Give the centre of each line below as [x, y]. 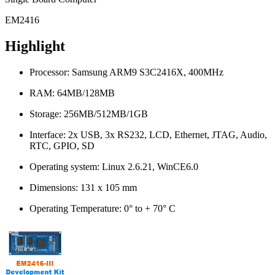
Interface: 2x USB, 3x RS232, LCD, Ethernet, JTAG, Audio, [148, 134]
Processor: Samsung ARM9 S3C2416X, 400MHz [126, 72]
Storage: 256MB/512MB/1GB [89, 114]
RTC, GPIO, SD [62, 145]
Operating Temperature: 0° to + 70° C [103, 208]
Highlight [35, 46]
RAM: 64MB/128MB [72, 93]
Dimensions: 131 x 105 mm [83, 187]
